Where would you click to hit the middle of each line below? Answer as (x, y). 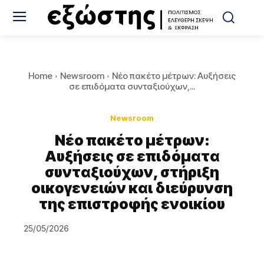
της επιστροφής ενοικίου (132, 204)
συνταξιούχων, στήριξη (132, 172)
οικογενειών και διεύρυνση (132, 188)
